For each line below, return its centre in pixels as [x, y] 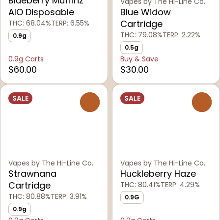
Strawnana [32, 174]
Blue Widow [146, 12]
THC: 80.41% [140, 185]
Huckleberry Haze [158, 174]
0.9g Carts [26, 59]
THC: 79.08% [141, 35]
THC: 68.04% [30, 23]
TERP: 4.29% [180, 185]
